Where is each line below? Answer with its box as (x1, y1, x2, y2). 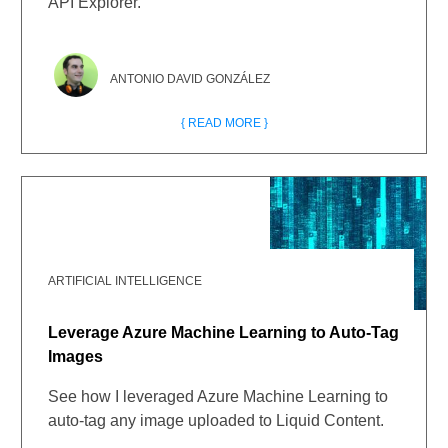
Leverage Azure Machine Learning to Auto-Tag (48, 324, 400, 341)
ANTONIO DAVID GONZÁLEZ (110, 72, 271, 86)
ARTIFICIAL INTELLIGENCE (48, 274, 203, 288)
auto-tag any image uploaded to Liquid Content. (48, 412, 385, 429)
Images (48, 348, 104, 365)
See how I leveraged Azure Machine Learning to (48, 388, 389, 405)
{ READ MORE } (180, 116, 268, 130)
